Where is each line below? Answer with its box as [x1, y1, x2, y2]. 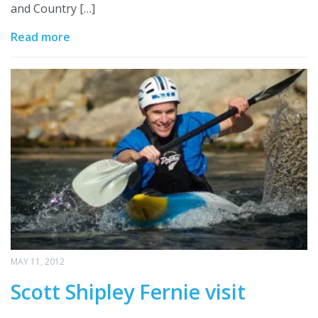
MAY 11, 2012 [11, 256, 65, 268]
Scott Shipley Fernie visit [11, 278, 246, 306]
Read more [11, 28, 70, 45]
